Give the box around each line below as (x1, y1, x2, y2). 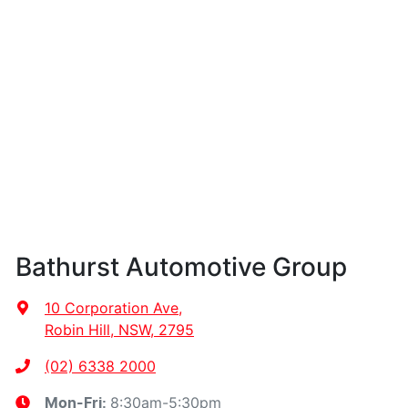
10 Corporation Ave (45, 298, 178, 317)
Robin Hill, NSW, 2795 (45, 320, 194, 339)
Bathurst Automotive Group (15, 250, 347, 282)
